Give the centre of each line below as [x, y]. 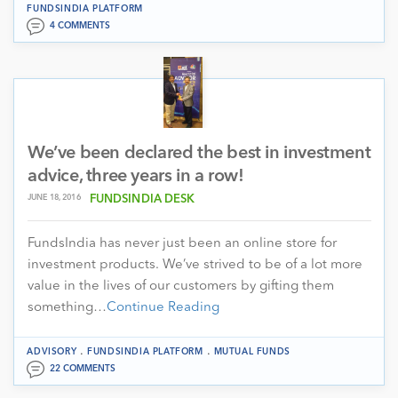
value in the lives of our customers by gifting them [181, 286]
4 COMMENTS [80, 25]
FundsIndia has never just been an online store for [182, 243]
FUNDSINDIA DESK [142, 199]
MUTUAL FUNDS [252, 351]
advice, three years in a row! [136, 176]
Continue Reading [163, 307]
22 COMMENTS [83, 368]
